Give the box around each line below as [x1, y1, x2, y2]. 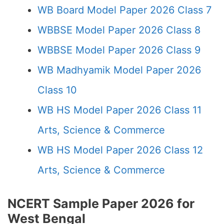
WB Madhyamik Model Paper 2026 [37, 64, 201, 76]
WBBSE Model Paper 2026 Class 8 [37, 24, 200, 36]
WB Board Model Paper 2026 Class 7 [37, 4, 211, 16]
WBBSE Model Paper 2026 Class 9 [37, 44, 200, 56]
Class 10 [37, 84, 77, 96]
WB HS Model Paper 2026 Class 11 [37, 104, 201, 116]
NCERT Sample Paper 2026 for [7, 196, 194, 211]
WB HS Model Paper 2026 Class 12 [37, 144, 203, 156]
